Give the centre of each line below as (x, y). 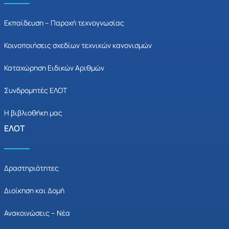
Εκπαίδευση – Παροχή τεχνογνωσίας (64, 23)
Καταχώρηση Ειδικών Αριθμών (54, 68)
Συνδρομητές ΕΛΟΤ (36, 90)
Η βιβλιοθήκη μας (33, 113)
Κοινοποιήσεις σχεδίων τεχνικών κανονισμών (78, 45)
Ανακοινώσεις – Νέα (37, 213)
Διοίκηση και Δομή (34, 191)
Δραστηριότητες (31, 168)
